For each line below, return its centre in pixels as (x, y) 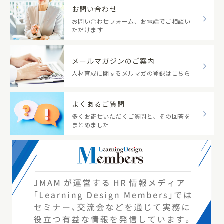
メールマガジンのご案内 (114, 61)
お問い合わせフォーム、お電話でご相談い (131, 21)
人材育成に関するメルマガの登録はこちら (131, 73)
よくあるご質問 (98, 104)
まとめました (91, 124)
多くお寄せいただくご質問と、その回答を (131, 116)
